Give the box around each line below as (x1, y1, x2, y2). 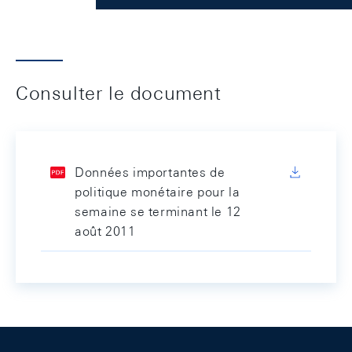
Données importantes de (75, 165, 225, 180)
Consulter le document (16, 82, 222, 104)
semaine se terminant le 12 (75, 204, 241, 219)
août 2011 (75, 224, 136, 239)
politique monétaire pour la (75, 185, 240, 200)
